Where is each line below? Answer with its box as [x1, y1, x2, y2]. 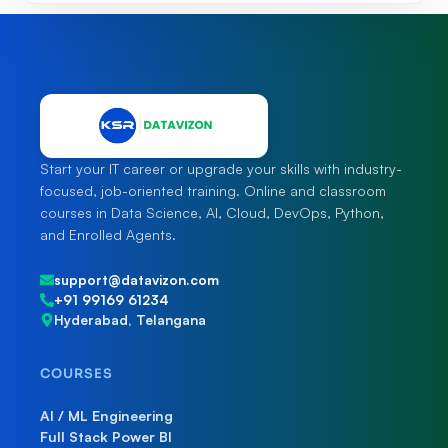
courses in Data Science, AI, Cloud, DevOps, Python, [40, 203, 384, 221]
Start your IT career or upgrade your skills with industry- [40, 159, 402, 177]
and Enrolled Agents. [40, 225, 176, 243]
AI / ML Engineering [40, 406, 173, 424]
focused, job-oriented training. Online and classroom [40, 181, 386, 199]
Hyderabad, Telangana [54, 310, 206, 328]
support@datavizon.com [54, 270, 219, 288]
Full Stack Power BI [40, 427, 172, 445]
